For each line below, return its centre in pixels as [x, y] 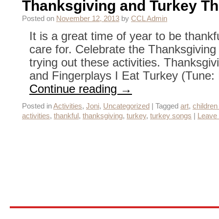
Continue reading [75, 89]
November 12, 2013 [88, 19]
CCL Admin [149, 19]
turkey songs [171, 116]
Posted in [37, 106]
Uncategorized [126, 106]
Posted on [38, 19]
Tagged [167, 106]
